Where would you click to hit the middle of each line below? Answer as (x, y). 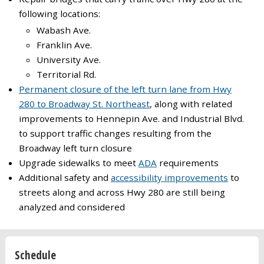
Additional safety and (65, 178)
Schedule (35, 255)
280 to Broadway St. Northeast (84, 104)
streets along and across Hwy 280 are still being (122, 192)
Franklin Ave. (65, 45)
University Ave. (69, 60)
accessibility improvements (169, 178)
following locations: (60, 14)
